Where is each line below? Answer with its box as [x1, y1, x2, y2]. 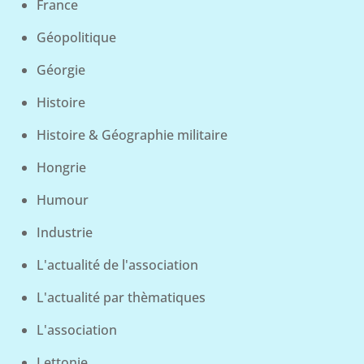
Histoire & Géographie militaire [36, 126, 227, 145]
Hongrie [36, 158, 86, 177]
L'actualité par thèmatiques [36, 288, 206, 307]
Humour [36, 191, 89, 210]
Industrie [36, 223, 93, 242]
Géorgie [36, 61, 85, 80]
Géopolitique [36, 28, 116, 47]
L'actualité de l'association [36, 256, 198, 275]
